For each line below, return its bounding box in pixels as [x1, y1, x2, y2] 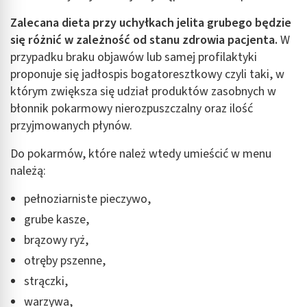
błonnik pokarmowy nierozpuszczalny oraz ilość [10, 99, 253, 117]
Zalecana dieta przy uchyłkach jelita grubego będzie [10, 14, 291, 32]
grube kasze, [24, 210, 89, 228]
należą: [10, 162, 46, 180]
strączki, [24, 272, 68, 290]
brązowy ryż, [24, 231, 88, 249]
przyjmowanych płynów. [10, 116, 132, 134]
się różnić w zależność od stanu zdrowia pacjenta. [10, 31, 278, 49]
